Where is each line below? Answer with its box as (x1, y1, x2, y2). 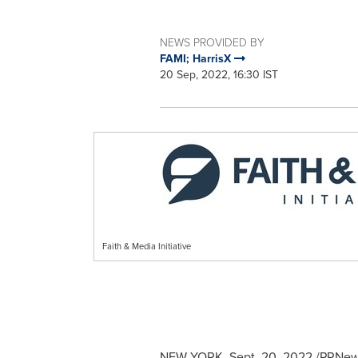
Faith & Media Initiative (102, 240, 191, 253)
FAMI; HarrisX (159, 50, 234, 67)
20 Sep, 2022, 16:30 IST (159, 66, 278, 83)
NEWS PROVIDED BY (159, 34, 265, 51)
